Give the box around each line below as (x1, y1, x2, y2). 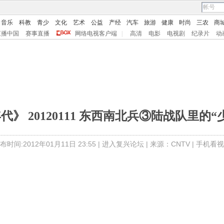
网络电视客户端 (75, 30, 117, 37)
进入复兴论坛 (102, 140, 144, 148)
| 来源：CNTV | (144, 140, 196, 148)
